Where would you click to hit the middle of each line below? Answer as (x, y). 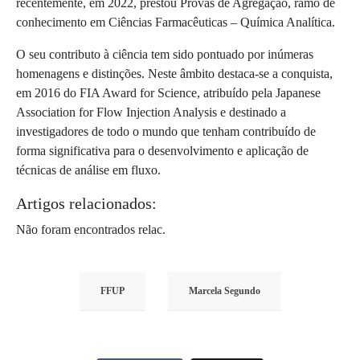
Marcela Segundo (224, 291)
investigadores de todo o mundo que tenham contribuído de (166, 132)
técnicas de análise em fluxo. (88, 170)
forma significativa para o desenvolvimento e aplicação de (162, 151)
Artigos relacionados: (86, 204)
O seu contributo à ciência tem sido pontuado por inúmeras (165, 55)
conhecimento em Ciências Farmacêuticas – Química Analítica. (176, 22)
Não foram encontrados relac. (91, 230)
